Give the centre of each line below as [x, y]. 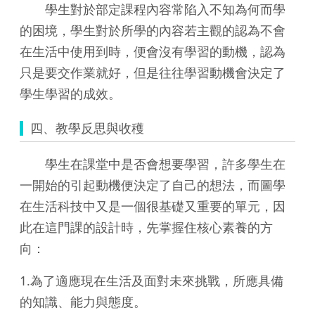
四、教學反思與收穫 [87, 128]
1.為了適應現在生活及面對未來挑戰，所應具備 [152, 280]
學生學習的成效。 [70, 93]
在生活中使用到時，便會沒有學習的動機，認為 [153, 51]
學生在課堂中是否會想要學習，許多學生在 [153, 163]
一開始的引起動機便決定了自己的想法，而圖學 [153, 185]
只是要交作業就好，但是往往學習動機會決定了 [153, 72]
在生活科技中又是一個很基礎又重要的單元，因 [153, 206]
